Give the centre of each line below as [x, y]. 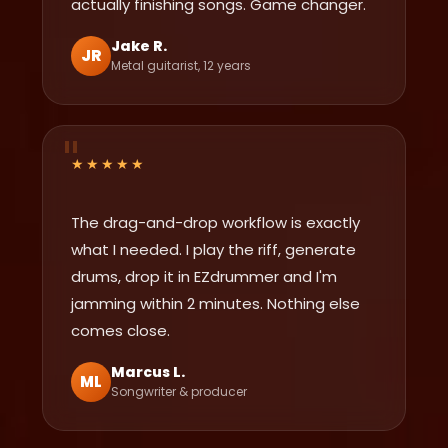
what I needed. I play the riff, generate [214, 249]
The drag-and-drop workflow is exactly [216, 222]
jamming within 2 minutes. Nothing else [216, 303]
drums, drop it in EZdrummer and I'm [204, 276]
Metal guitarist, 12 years [181, 66]
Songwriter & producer [179, 392]
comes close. [121, 330]
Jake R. [139, 46]
